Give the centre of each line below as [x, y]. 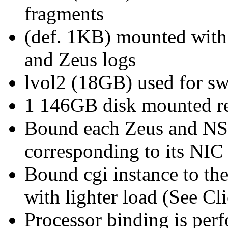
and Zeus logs [80, 59]
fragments [64, 13]
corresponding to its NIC [124, 151]
